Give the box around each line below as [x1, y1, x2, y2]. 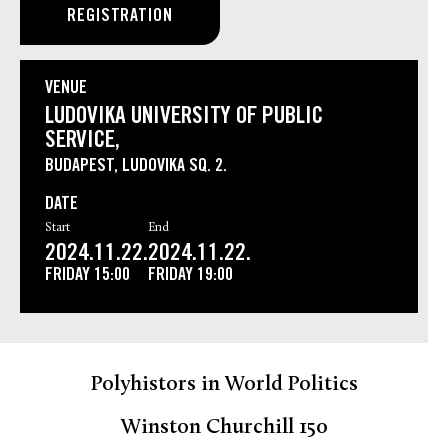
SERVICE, [45, 127, 120, 157]
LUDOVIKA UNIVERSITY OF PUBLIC [45, 103, 323, 133]
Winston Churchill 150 [120, 417, 328, 439]
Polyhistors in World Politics [90, 374, 358, 396]
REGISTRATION [67, 6, 173, 29]
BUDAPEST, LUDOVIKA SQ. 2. [45, 156, 227, 179]
